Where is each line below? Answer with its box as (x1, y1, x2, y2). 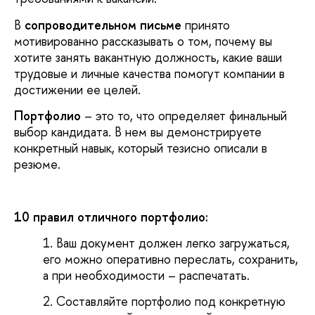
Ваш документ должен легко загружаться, (56, 234, 290, 252)
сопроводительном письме (25, 15, 181, 34)
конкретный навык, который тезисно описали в (14, 139, 267, 157)
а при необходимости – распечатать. (43, 266, 254, 285)
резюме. (14, 155, 60, 173)
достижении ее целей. (14, 80, 144, 98)
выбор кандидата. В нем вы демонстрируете (14, 122, 262, 141)
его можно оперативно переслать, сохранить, (43, 250, 299, 269)
